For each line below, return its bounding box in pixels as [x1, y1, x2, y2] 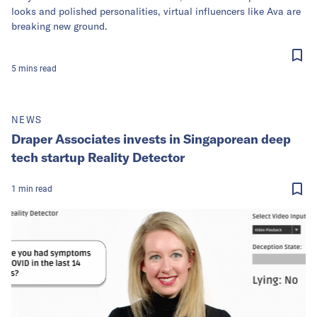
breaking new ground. [11, 20, 108, 33]
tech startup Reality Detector [11, 149, 185, 166]
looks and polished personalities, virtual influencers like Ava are [11, 5, 301, 18]
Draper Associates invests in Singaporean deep [11, 130, 291, 147]
